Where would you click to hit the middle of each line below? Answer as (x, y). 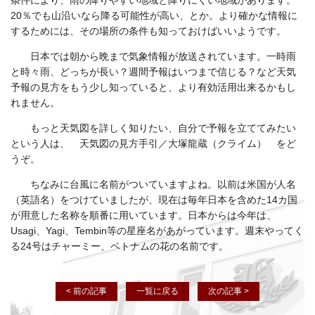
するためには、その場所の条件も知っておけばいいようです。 (148, 31)
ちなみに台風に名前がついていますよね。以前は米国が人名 (158, 184)
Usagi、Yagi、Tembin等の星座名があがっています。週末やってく (157, 231)
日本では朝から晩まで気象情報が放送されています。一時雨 (158, 56)
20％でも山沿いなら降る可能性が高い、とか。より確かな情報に (154, 15)
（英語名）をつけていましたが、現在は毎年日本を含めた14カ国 (154, 200)
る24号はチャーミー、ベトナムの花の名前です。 (120, 246)
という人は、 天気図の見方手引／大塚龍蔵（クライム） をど (153, 143)
